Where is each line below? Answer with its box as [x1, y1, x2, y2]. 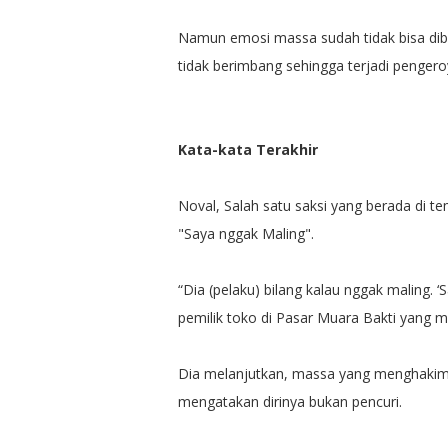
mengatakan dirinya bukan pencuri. [177, 391, 402, 411]
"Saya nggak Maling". [177, 223, 314, 243]
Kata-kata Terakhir [177, 139, 318, 159]
